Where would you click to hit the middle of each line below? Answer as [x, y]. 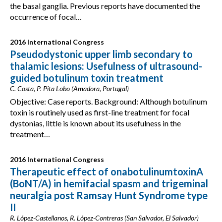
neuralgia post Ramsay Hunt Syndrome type [109, 195]
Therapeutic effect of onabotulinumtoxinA [107, 171]
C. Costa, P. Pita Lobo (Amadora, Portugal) [69, 88]
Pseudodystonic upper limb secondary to [101, 54]
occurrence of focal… [46, 17]
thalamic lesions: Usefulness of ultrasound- [106, 66]
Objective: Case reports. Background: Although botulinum [109, 101]
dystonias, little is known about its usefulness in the [95, 123]
